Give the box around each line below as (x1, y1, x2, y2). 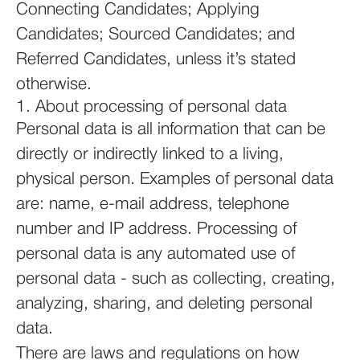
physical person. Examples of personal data (16, 172, 333, 187)
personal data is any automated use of (16, 247, 295, 262)
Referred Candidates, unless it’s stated (16, 52, 296, 67)
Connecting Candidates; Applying (16, 2, 260, 18)
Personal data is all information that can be (16, 122, 325, 137)
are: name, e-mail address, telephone (16, 197, 289, 212)
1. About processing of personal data (16, 100, 287, 115)
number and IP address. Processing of (16, 222, 297, 237)
